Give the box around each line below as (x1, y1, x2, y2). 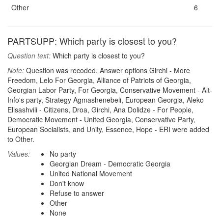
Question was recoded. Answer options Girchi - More (24, 65, 190, 75)
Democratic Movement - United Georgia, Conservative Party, (7, 114, 195, 124)
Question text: (7, 51, 51, 60)
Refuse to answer (50, 188, 104, 198)
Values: (7, 149, 30, 159)
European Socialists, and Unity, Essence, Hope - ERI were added (7, 124, 209, 134)
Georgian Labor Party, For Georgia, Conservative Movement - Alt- (7, 85, 212, 95)
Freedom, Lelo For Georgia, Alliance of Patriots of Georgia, (7, 75, 191, 85)
